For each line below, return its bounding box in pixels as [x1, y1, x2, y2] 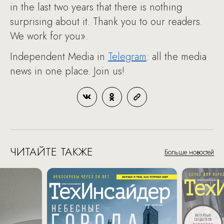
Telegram [108, 49, 146, 64]
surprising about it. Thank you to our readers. [10, 14, 202, 29]
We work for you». [10, 28, 91, 43]
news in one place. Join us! [10, 63, 127, 78]
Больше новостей [164, 146, 214, 157]
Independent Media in [10, 49, 108, 64]
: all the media [146, 49, 206, 64]
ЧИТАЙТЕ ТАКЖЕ [10, 143, 93, 159]
